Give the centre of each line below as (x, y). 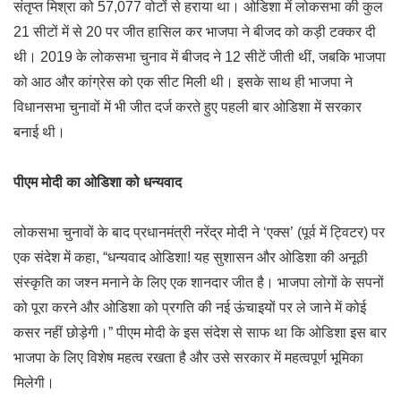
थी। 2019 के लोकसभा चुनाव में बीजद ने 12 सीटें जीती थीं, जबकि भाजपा (200, 57)
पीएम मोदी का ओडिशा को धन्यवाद (98, 182)
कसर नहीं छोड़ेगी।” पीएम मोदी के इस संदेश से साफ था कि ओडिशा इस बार (200, 333)
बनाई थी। (39, 132)
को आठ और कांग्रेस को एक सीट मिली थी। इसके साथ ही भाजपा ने (183, 82)
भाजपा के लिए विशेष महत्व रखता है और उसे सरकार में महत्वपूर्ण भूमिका (188, 358)
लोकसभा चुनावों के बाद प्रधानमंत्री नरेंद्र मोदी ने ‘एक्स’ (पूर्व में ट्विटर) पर (199, 232)
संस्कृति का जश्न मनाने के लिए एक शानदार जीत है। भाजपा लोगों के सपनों (199, 282)
